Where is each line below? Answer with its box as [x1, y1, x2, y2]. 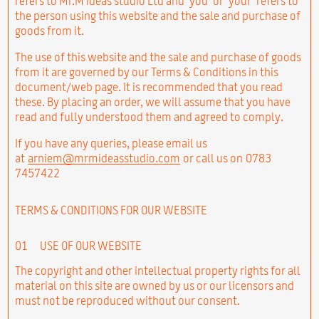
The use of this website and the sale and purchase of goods [14, 51, 301, 63]
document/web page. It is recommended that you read [14, 80, 283, 93]
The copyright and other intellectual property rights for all [14, 264, 300, 276]
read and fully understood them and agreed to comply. [14, 110, 283, 122]
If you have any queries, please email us [14, 137, 207, 149]
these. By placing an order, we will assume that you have [14, 95, 291, 108]
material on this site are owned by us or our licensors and [14, 279, 294, 291]
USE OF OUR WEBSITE [37, 239, 142, 251]
